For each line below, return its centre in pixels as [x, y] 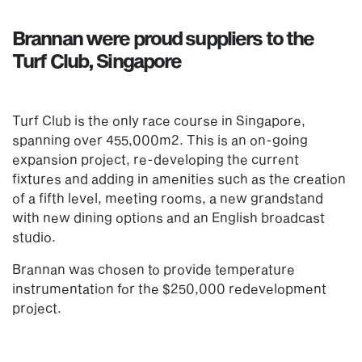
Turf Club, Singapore [97, 60]
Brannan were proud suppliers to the [163, 38]
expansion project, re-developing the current [156, 158]
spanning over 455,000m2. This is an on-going [160, 139]
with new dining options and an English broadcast [168, 217]
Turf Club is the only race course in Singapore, [159, 120]
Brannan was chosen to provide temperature [154, 268]
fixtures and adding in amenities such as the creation [179, 178]
